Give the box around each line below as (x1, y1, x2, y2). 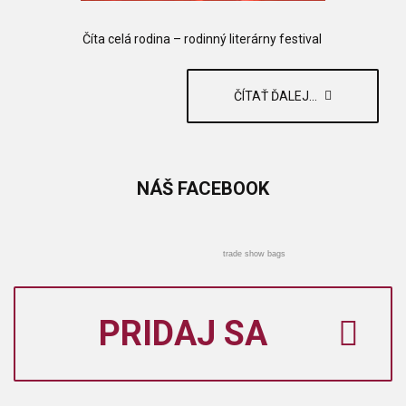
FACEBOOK (173, 178, 269, 199)
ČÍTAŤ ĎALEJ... (234, 89, 320, 103)
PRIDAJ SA (98, 314, 267, 353)
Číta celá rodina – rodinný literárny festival (82, 32, 324, 46)
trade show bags (223, 249, 285, 258)
